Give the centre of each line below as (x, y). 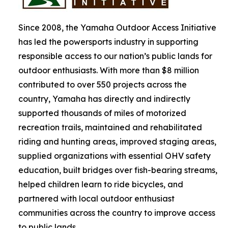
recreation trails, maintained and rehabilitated (110, 127)
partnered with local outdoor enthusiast (96, 198)
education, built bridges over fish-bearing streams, (118, 170)
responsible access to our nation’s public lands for (115, 56)
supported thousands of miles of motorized (102, 113)
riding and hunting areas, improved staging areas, (117, 141)
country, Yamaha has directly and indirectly (104, 99)
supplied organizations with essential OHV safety (115, 156)
